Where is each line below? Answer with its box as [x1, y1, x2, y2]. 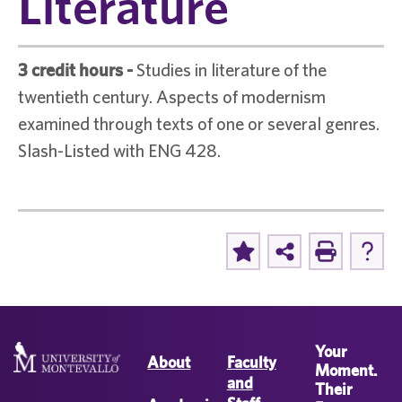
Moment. [314, 361, 377, 380]
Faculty [226, 353, 276, 371]
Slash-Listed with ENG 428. [18, 140, 221, 161]
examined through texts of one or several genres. [18, 113, 380, 134]
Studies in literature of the [133, 59, 327, 80]
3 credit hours [18, 59, 123, 80]
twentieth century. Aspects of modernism [18, 86, 326, 107]
